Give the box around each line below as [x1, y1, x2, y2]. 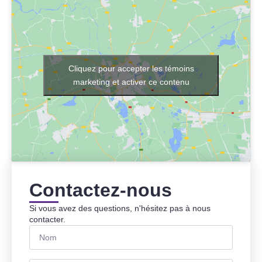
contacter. [29, 214, 65, 224]
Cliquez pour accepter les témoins [68, 63, 194, 73]
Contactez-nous [29, 179, 172, 201]
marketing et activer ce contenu [73, 77, 189, 87]
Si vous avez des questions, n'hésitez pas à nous [29, 203, 211, 213]
